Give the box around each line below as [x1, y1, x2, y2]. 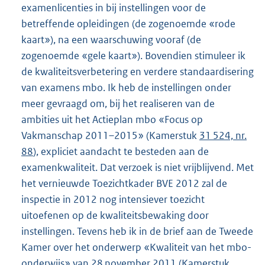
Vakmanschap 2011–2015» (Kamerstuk [21, 128, 199, 142]
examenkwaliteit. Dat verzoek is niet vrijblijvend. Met [21, 160, 254, 174]
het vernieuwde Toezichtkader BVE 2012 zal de [21, 176, 227, 190]
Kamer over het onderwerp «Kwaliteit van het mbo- [21, 240, 251, 254]
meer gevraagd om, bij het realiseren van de [21, 96, 215, 110]
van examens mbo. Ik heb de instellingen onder [21, 80, 231, 94]
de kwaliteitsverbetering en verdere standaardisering [21, 64, 254, 78]
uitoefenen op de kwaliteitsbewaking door [21, 208, 209, 222]
